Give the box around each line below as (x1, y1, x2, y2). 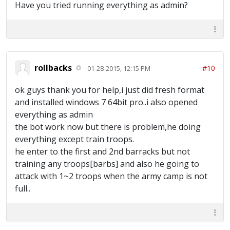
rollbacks (34, 62, 72, 73)
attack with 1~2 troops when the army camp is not (15, 170, 207, 182)
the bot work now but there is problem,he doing (15, 121, 201, 132)
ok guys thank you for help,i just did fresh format (15, 84, 204, 95)
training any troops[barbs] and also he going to (15, 158, 199, 169)
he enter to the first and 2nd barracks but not (15, 146, 190, 157)
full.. (15, 183, 30, 194)
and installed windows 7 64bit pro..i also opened (15, 97, 198, 108)
